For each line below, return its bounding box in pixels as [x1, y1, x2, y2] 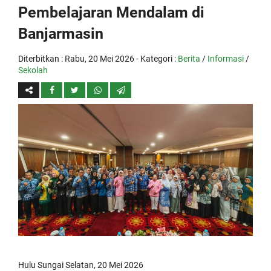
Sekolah [18, 65, 48, 75]
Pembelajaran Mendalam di [18, 4, 204, 21]
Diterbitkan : [18, 54, 65, 64]
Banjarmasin [18, 25, 103, 42]
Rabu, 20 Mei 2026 [65, 54, 134, 64]
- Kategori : [134, 54, 178, 64]
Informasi [207, 54, 244, 64]
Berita [178, 54, 200, 64]
